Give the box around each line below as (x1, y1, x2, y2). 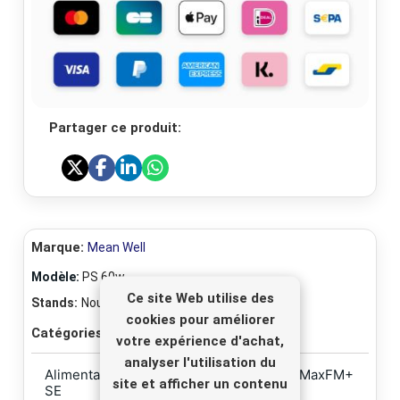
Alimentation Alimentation (110, 326, 262, 340)
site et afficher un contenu (112, 375, 287, 392)
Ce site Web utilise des (126, 289, 274, 306)
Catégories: (31, 324, 106, 341)
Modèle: (31, 269, 82, 284)
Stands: (31, 295, 78, 310)
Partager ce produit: (48, 119, 181, 136)
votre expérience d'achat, (116, 332, 284, 349)
